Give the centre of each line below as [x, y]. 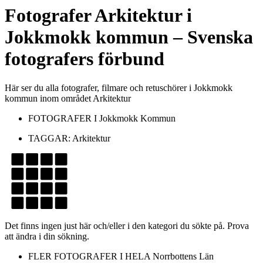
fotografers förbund [85, 59]
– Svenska [211, 37]
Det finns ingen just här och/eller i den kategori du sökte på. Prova [127, 225]
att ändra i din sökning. [47, 236]
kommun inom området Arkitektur [68, 98]
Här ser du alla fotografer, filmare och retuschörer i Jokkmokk [119, 87]
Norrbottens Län [183, 256]
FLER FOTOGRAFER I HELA [90, 256]
